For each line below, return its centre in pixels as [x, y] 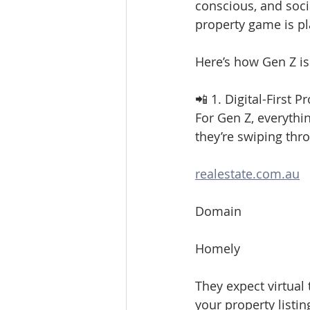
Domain [218, 211]
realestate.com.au [247, 174]
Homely [218, 248]
